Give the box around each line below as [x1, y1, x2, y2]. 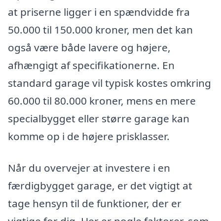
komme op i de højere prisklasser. [8, 129, 170, 144]
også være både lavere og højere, [8, 40, 171, 55]
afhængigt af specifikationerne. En [8, 58, 175, 73]
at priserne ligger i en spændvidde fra [8, 5, 190, 19]
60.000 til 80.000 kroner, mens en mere [8, 94, 196, 108]
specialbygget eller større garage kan [8, 111, 189, 126]
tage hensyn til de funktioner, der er [8, 196, 182, 210]
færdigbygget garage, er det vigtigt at [8, 178, 192, 192]
